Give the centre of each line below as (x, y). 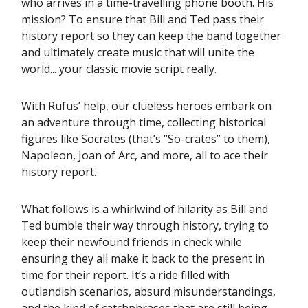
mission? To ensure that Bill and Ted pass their (143, 20)
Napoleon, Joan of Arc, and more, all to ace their (145, 156)
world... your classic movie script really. (119, 69)
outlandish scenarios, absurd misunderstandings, (148, 292)
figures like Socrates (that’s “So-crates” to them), (146, 139)
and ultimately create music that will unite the (138, 53)
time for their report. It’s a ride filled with (125, 275)
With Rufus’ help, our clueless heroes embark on (146, 106)
